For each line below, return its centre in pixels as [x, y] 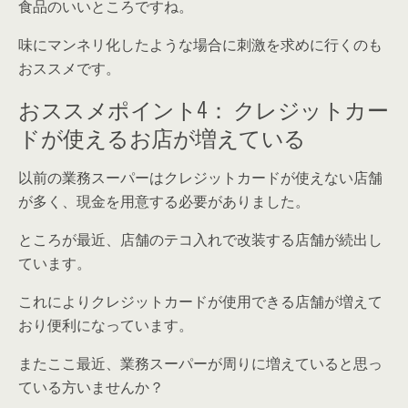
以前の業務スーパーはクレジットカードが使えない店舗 [200, 177]
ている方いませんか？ [91, 387]
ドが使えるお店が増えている [162, 136]
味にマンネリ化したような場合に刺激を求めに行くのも [200, 44]
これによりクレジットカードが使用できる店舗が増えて [200, 301]
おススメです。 [69, 68]
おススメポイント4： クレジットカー [204, 108]
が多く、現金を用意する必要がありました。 [164, 201]
